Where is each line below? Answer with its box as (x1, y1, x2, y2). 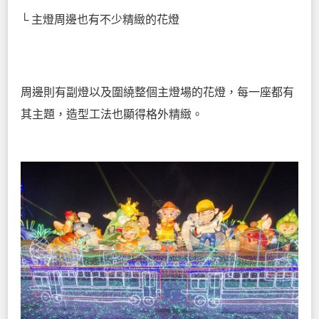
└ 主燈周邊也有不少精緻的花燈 (21, 14, 179, 26)
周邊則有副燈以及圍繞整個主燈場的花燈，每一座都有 (21, 86, 294, 99)
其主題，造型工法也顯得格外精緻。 (21, 108, 203, 121)
